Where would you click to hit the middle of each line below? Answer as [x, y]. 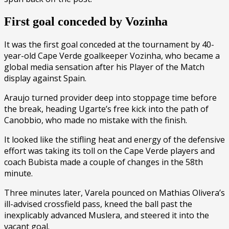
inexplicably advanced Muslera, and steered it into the [107, 215]
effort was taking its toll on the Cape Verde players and [109, 151]
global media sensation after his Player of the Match [104, 67]
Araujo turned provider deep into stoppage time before [110, 97]
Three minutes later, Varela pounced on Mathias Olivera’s [114, 192]
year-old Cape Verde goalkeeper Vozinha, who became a [112, 55]
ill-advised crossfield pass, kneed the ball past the [98, 204]
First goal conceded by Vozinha [86, 21]
